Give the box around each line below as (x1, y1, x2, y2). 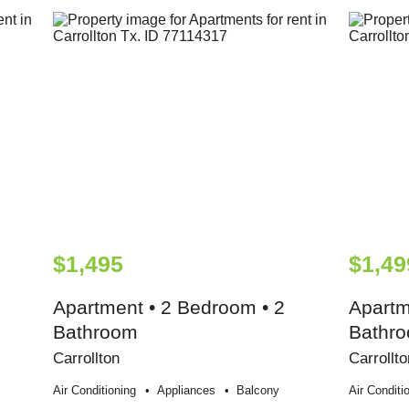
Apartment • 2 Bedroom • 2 (53, 297, 286, 319)
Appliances (157, 383, 216, 398)
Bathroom (53, 321, 139, 343)
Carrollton (53, 349, 121, 368)
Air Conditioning (53, 383, 137, 398)
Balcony (236, 383, 280, 398)
